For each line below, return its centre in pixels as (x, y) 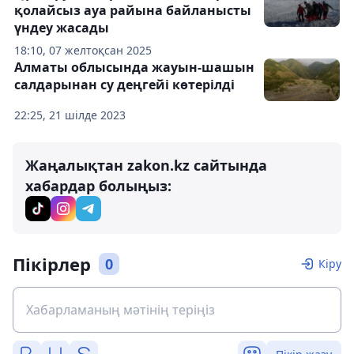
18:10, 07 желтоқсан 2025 (83, 50)
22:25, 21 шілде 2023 (70, 115)
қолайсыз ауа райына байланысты (133, 10)
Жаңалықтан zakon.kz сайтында (146, 165)
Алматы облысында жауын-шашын (134, 67)
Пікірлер (52, 264)
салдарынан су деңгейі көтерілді (124, 85)
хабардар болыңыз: (98, 186)
